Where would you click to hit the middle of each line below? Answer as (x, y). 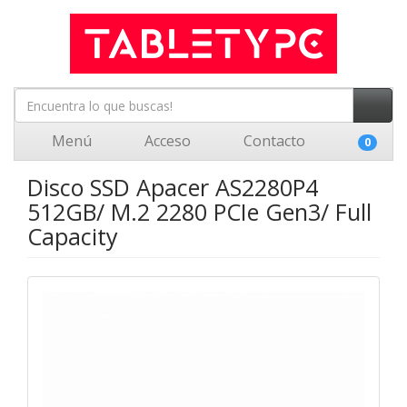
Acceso (166, 141)
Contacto (273, 141)
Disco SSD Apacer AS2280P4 (173, 187)
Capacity (73, 236)
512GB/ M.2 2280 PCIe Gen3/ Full (199, 212)
